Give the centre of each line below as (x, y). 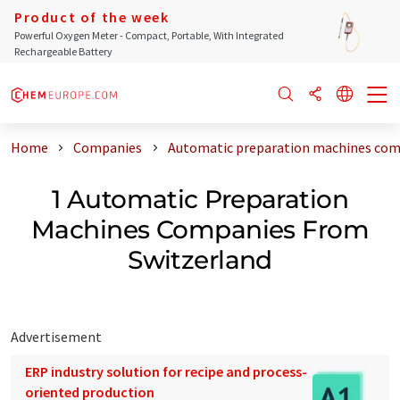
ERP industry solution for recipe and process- (166, 371)
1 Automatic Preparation (200, 199)
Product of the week (92, 17)
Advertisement (56, 336)
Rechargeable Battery (63, 51)
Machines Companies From (200, 229)
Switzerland (200, 259)
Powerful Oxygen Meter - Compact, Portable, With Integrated (149, 35)
